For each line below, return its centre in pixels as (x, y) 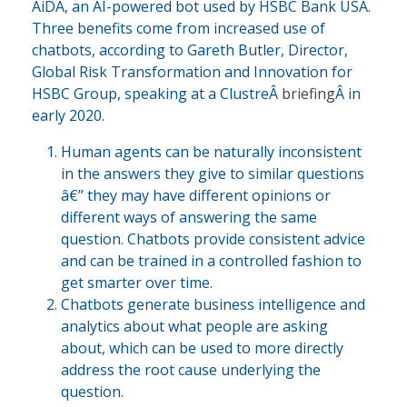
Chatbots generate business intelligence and (213, 304)
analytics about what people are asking (194, 326)
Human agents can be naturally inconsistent (211, 151)
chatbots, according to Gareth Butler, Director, (190, 50)
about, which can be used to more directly (202, 347)
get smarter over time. (137, 282)
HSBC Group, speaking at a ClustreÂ (157, 93)
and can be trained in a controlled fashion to (211, 260)
